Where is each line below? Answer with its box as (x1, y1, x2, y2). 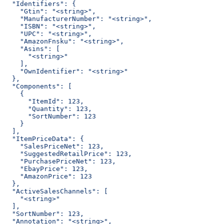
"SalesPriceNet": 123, (4, 142, 104, 150)
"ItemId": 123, (4, 97, 84, 105)
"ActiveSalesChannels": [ (4, 187, 108, 195)
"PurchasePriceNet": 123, (4, 157, 116, 165)
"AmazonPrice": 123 (4, 172, 92, 180)
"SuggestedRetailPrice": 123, (4, 149, 132, 157)
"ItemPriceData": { (4, 134, 84, 142)
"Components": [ (4, 82, 72, 90)
